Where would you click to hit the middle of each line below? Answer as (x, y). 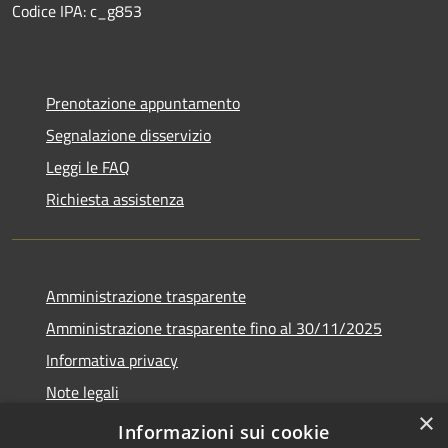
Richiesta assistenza (115, 198)
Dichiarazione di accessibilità (143, 423)
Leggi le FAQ (88, 166)
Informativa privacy (112, 359)
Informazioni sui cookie (224, 432)
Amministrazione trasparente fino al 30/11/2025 (214, 327)
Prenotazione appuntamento (143, 102)
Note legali (82, 391)
